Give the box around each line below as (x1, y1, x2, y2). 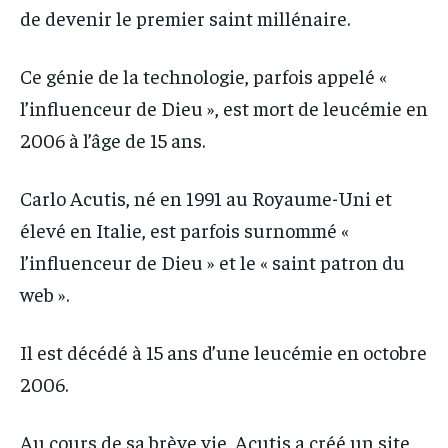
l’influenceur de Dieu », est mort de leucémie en (20, 95, 428, 121)
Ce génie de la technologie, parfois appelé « (20, 63, 387, 89)
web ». (20, 281, 69, 307)
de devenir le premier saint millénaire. (20, 5, 350, 31)
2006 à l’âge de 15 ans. (20, 127, 205, 153)
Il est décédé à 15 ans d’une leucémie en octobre (20, 339, 427, 365)
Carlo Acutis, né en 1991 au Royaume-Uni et (20, 185, 392, 211)
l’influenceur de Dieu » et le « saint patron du (20, 249, 405, 275)
